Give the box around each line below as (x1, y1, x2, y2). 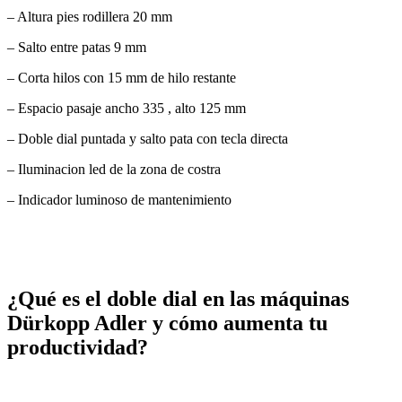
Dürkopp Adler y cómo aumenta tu (7, 310, 328, 335)
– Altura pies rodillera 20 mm (7, 8, 172, 24)
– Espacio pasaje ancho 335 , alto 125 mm (7, 100, 246, 116)
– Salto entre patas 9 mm (7, 39, 146, 55)
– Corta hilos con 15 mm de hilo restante (7, 69, 236, 85)
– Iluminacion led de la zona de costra (7, 161, 221, 177)
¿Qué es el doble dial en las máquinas (7, 286, 349, 310)
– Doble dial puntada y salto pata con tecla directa (7, 130, 288, 146)
